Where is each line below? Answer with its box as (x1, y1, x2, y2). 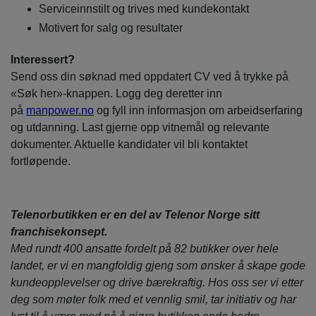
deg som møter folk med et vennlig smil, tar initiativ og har (11, 293, 296, 306)
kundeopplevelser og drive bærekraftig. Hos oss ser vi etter (11, 276, 303, 289)
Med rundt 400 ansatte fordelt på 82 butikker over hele (11, 243, 279, 255)
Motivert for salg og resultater (39, 22, 183, 35)
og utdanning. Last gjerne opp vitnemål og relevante (11, 121, 269, 134)
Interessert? (11, 54, 75, 66)
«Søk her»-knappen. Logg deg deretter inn (11, 87, 222, 100)
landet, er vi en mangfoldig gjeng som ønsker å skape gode (11, 260, 305, 272)
